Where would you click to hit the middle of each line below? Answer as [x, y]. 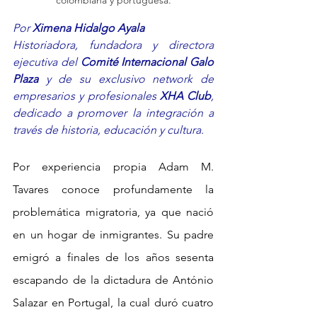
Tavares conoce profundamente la [113, 190]
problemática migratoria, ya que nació [113, 212]
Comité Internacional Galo [147, 62]
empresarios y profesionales [86, 96]
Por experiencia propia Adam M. [113, 167]
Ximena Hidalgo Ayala [88, 28]
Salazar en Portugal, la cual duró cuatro [113, 303]
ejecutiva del [47, 62]
